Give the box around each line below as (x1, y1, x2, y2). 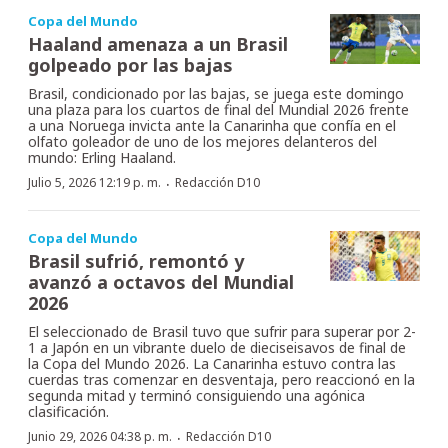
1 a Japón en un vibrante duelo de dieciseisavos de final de (28, 337, 406, 357)
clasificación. (28, 401, 109, 421)
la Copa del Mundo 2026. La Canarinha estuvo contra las (28, 353, 396, 373)
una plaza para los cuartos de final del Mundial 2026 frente (28, 99, 409, 119)
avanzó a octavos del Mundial (28, 269, 294, 294)
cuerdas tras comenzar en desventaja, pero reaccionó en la (28, 369, 415, 389)
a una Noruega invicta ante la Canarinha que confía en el (28, 115, 396, 135)
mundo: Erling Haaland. (28, 147, 176, 167)
